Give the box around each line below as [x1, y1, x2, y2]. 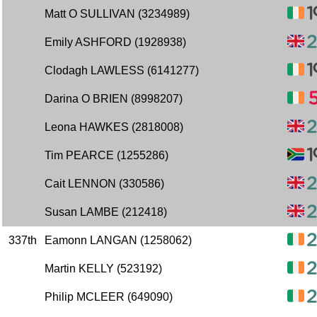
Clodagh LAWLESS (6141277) [45, 64, 199, 76]
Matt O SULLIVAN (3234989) [45, 8, 190, 20]
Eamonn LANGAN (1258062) [45, 234, 192, 246]
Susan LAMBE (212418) [45, 206, 167, 218]
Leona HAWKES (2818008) [45, 121, 183, 133]
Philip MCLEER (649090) [45, 291, 173, 303]
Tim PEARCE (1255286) [45, 149, 168, 161]
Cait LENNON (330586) [45, 178, 164, 190]
